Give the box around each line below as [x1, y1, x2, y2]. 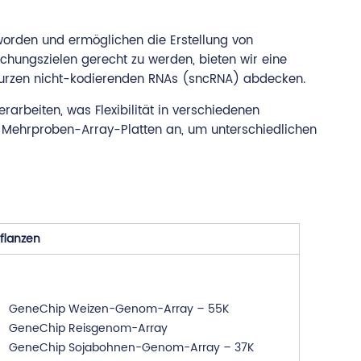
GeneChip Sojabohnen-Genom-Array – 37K [8, 338, 254, 357]
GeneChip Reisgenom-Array [8, 319, 168, 338]
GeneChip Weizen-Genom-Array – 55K [8, 300, 229, 318]
